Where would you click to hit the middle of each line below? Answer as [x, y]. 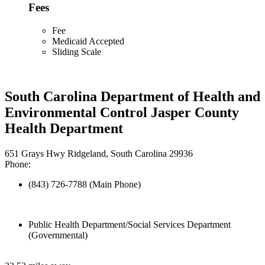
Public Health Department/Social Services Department [130, 225]
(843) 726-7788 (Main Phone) [85, 185]
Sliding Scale [77, 51]
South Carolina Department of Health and [132, 97]
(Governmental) [58, 235]
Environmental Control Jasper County [122, 113]
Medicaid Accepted [88, 41]
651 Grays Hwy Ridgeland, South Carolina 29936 [99, 154]
